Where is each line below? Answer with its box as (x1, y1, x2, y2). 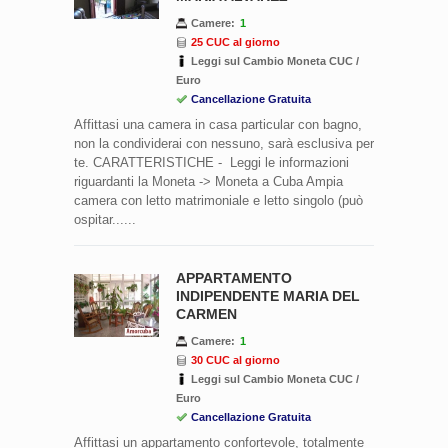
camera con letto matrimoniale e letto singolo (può (74, 192, 363, 208)
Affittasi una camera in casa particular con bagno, (74, 116, 362, 132)
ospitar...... (74, 211, 136, 227)
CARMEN (176, 305, 237, 322)
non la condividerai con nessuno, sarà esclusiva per (74, 135, 374, 151)
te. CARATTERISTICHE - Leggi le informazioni (74, 154, 349, 170)
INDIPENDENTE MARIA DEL (176, 287, 360, 304)
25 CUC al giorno (191, 35, 280, 48)
